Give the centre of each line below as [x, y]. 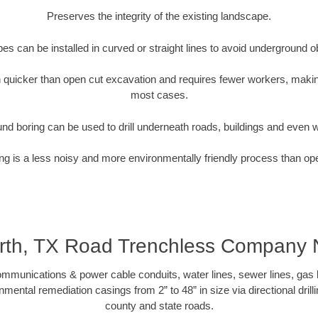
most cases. [159, 95]
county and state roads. [159, 305]
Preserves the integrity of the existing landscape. [159, 16]
